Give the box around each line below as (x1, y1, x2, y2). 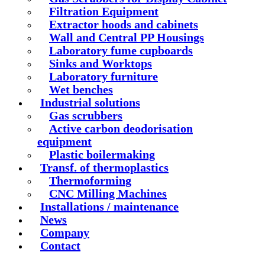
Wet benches (49, 82, 113, 96)
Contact (40, 238, 80, 252)
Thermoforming (49, 173, 131, 187)
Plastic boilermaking (49, 147, 155, 161)
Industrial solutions (40, 95, 140, 109)
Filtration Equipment (49, 4, 159, 18)
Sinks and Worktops (49, 56, 152, 70)
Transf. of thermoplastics (40, 160, 169, 174)
